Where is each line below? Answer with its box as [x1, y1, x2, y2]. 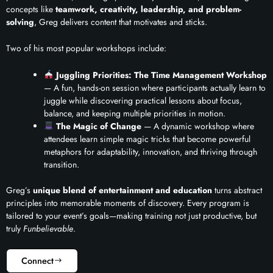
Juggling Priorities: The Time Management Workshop [55, 68, 267, 81]
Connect [21, 254, 54, 268]
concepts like [6, 2, 55, 15]
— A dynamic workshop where [141, 119, 254, 132]
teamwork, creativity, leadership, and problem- [55, 2, 241, 15]
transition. [44, 158, 79, 171]
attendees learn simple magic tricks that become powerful [44, 132, 250, 145]
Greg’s [6, 183, 33, 196]
